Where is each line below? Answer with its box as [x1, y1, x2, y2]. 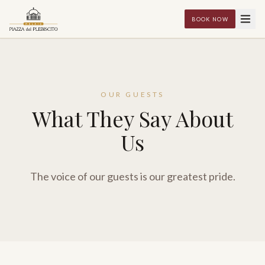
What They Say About [32, 104, 233, 132]
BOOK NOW [192, 15, 228, 22]
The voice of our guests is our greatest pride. [30, 170, 235, 183]
